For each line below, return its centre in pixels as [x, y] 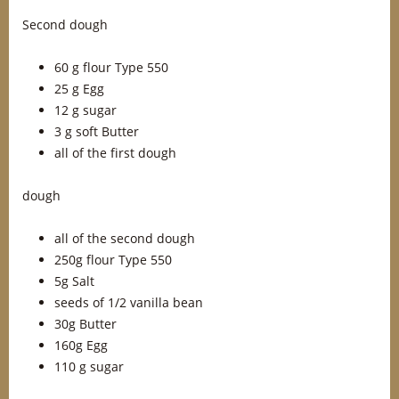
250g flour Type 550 [113, 260]
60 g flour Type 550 [111, 67]
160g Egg [81, 345]
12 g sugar [85, 110]
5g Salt [74, 281]
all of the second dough [125, 238]
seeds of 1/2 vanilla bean [129, 302]
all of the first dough [115, 153]
